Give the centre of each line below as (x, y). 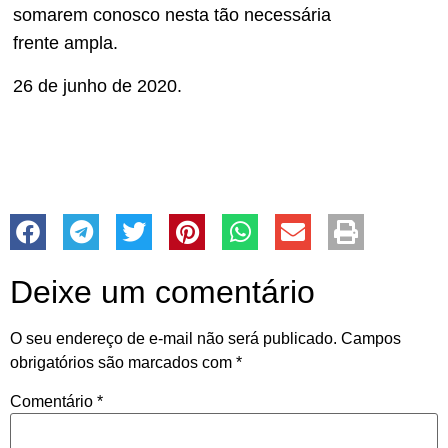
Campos (371, 338)
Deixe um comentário (162, 291)
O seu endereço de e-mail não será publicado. (173, 338)
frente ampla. (65, 43)
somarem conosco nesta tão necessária (172, 15)
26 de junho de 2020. (97, 85)
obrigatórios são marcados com (123, 362)
